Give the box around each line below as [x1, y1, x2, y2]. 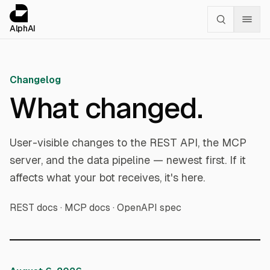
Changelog [10, 74, 61, 86]
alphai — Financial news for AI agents [34, 5, 204, 16]
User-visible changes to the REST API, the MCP [10, 136, 246, 149]
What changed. [10, 92, 202, 125]
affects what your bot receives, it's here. [10, 171, 205, 184]
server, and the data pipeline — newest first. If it [10, 154, 246, 166]
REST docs [10, 202, 58, 213]
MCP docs [64, 202, 110, 213]
